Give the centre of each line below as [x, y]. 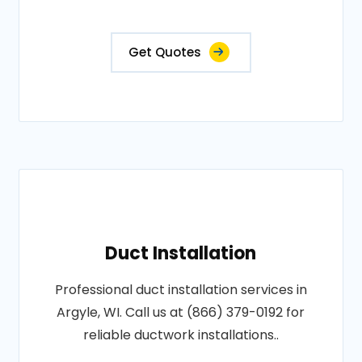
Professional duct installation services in [181, 290]
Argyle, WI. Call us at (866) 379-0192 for [181, 312]
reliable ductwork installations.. [181, 335]
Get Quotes [164, 52]
